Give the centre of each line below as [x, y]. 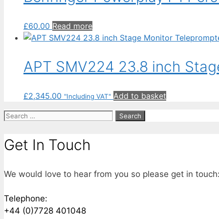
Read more [72, 26]
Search [17, 115]
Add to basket [140, 96]
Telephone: [26, 198]
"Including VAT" [88, 96]
